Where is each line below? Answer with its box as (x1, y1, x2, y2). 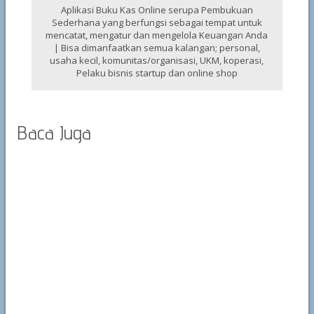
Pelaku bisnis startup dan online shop (76, 67, 238, 79)
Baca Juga (17, 121, 91, 144)
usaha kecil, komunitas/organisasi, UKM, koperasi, (50, 54, 264, 67)
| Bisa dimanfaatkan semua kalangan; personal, (53, 41, 260, 54)
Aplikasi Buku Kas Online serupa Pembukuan (60, 4, 253, 16)
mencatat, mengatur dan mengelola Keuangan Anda (46, 29, 268, 41)
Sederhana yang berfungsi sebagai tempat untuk (51, 16, 262, 29)
